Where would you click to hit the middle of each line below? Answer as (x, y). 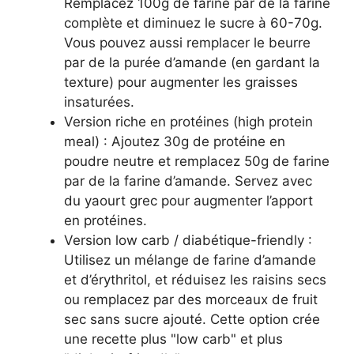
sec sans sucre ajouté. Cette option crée (192, 319)
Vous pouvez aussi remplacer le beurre (187, 42)
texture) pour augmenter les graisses (181, 82)
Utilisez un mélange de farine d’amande (190, 260)
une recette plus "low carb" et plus (173, 339)
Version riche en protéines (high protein (188, 121)
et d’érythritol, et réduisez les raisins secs (195, 279)
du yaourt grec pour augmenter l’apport (188, 200)
